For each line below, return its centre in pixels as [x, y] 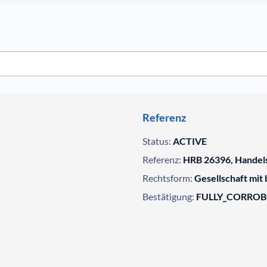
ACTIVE [190, 141]
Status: [156, 141]
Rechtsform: [167, 178]
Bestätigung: [168, 196]
